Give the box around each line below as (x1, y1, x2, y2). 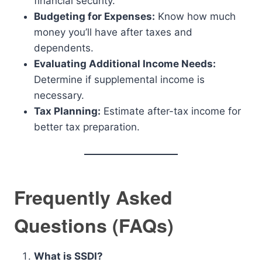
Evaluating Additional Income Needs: (34, 58, 216, 70)
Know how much (155, 11, 236, 22)
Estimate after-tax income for (101, 105, 241, 117)
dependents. (34, 42, 94, 54)
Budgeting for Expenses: (34, 11, 155, 22)
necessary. (34, 89, 84, 101)
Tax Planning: (34, 105, 101, 117)
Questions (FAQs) (14, 212, 174, 239)
